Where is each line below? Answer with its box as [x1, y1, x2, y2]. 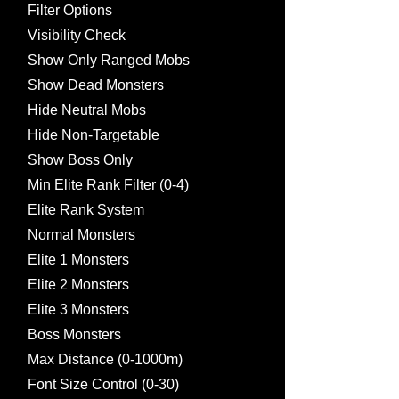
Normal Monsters [28, 227, 135, 242]
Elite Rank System [28, 202, 144, 217]
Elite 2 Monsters [28, 277, 129, 292]
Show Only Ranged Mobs [28, 53, 190, 68]
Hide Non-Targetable [28, 127, 159, 142]
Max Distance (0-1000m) [28, 352, 183, 367]
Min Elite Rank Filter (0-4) [28, 177, 189, 192]
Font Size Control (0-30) [28, 377, 179, 392]
